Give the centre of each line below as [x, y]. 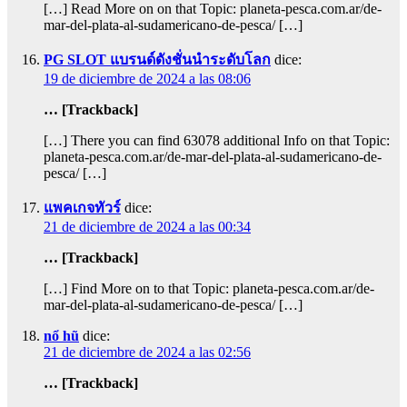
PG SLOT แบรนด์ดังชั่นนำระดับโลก [157, 60]
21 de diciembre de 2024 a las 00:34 [147, 227]
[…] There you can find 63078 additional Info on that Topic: [217, 141]
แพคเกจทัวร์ [82, 208]
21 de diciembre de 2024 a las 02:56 [147, 352]
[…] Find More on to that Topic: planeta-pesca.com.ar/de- [209, 289]
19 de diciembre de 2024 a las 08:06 [147, 79]
